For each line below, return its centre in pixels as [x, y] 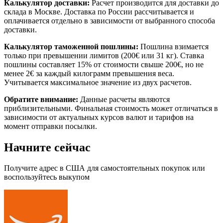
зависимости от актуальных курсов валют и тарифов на [99, 117]
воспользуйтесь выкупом [47, 177]
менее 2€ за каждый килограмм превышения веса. [89, 73]
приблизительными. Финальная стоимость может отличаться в [111, 108]
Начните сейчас [47, 147]
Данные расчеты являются [124, 99]
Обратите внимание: [41, 99]
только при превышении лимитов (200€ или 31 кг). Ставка [104, 55]
